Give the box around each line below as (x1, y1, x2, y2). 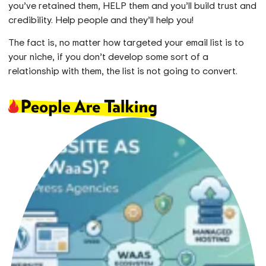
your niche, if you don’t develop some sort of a (8, 50, 209, 64)
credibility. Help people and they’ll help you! (8, 12, 194, 26)
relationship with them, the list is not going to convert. (8, 64, 238, 78)
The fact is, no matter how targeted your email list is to (8, 36, 245, 49)
